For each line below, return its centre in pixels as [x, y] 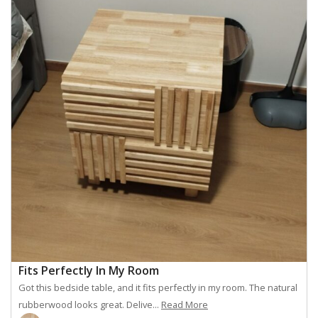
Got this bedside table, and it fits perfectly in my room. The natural [158, 287]
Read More [185, 305]
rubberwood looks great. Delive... [89, 305]
